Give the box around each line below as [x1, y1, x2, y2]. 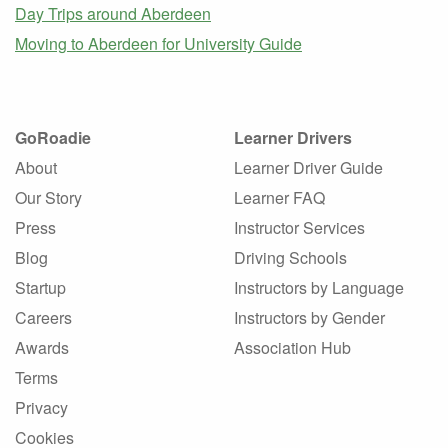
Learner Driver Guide [234, 156, 383, 180]
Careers [15, 306, 72, 330]
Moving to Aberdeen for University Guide [15, 32, 302, 56]
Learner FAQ [234, 186, 325, 210]
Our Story [15, 186, 82, 210]
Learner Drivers [234, 126, 352, 150]
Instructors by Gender [234, 306, 385, 330]
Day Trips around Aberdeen [15, 2, 211, 26]
